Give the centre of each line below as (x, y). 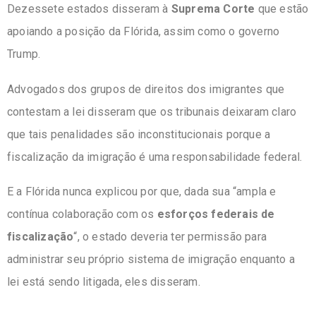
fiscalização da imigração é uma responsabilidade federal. (155, 157)
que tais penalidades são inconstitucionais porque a (139, 134)
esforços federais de (216, 214)
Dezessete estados (60, 9)
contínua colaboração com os (82, 214)
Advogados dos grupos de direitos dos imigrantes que (146, 89)
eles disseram (162, 282)
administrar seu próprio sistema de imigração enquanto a (151, 260)
